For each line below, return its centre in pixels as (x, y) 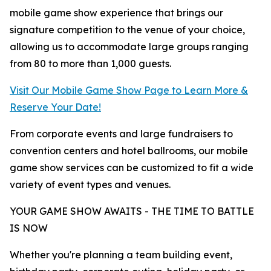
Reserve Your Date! (55, 107)
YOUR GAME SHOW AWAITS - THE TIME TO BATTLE (132, 211)
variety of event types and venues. (90, 185)
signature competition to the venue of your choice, (127, 30)
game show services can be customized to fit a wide (132, 168)
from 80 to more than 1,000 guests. (90, 64)
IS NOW (29, 228)
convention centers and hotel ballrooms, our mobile (129, 151)
